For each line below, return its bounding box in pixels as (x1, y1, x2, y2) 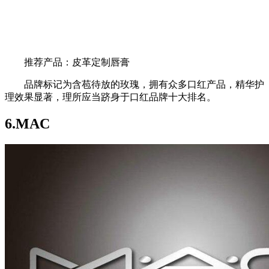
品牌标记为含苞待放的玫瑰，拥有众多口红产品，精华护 (5, 79, 264, 89)
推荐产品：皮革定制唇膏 (5, 56, 130, 67)
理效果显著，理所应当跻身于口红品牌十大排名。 (5, 91, 216, 102)
